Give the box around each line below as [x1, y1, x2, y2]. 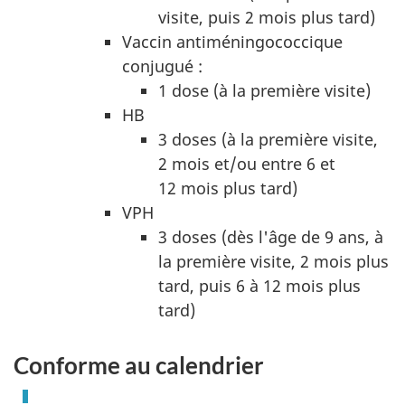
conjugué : [122, 54, 202, 77]
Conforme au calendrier [14, 350, 264, 380]
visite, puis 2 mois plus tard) [158, 5, 375, 28]
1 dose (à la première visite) [158, 79, 371, 101]
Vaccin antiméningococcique [122, 30, 343, 52]
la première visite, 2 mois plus [158, 250, 389, 272]
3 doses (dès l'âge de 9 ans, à [158, 225, 383, 248]
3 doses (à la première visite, [158, 127, 378, 150]
